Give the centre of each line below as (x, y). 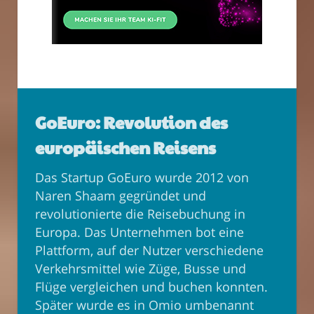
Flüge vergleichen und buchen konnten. (151, 287)
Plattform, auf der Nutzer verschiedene (149, 250)
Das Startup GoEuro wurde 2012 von (142, 177)
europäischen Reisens (125, 147)
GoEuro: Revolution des (131, 122)
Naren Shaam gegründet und (121, 196)
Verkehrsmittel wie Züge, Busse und (141, 268)
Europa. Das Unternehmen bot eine (139, 232)
